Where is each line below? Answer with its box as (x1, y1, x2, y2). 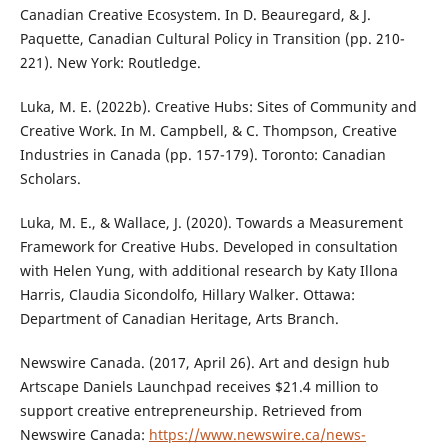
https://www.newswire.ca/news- (148, 425, 366, 445)
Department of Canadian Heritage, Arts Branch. (19, 309, 339, 329)
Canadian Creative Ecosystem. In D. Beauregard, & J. (19, 5, 371, 25)
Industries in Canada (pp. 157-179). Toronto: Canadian (19, 145, 386, 165)
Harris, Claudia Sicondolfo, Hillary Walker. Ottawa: (19, 285, 355, 305)
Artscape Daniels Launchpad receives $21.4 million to (19, 377, 378, 397)
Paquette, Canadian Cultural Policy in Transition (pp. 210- (19, 29, 405, 49)
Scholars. (19, 169, 81, 189)
